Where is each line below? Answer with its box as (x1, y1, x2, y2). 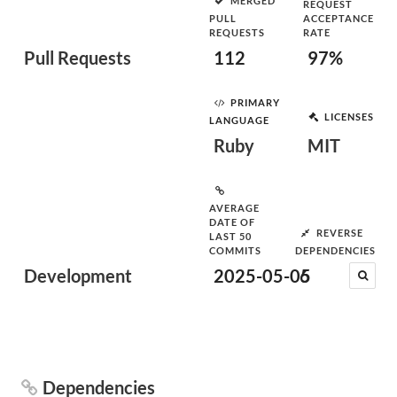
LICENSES (324, 110, 374, 122)
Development (24, 265, 132, 286)
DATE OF (209, 216, 255, 228)
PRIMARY (230, 96, 280, 108)
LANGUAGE (209, 114, 269, 126)
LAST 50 (209, 230, 252, 242)
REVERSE (316, 226, 363, 238)
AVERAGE (209, 202, 260, 214)
